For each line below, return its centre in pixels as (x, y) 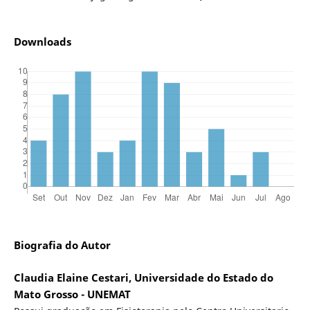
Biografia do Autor (62, 246)
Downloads (42, 42)
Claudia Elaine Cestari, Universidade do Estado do (143, 278)
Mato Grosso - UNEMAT (72, 295)
